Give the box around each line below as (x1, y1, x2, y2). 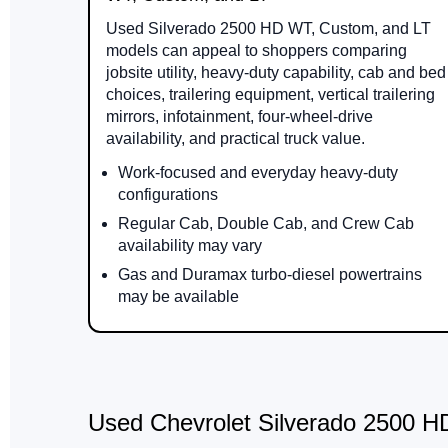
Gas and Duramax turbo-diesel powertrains (118, 266, 422, 284)
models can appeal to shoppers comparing (106, 42, 407, 60)
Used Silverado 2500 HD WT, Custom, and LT (106, 20, 431, 38)
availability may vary (118, 237, 262, 255)
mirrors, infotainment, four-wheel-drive (106, 108, 373, 126)
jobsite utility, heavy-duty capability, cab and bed (106, 64, 446, 82)
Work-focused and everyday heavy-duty (118, 164, 398, 182)
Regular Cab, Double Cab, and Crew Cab (118, 215, 414, 233)
